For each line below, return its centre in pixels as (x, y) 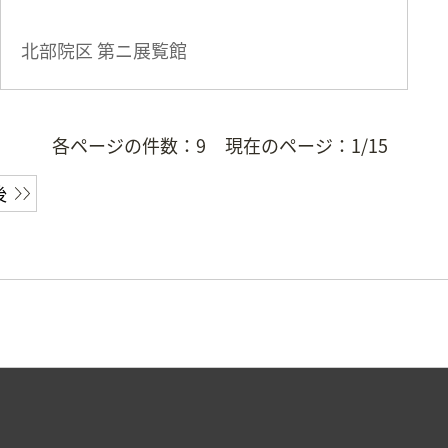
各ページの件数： (124, 144)
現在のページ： (288, 144)
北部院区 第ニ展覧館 (103, 50)
